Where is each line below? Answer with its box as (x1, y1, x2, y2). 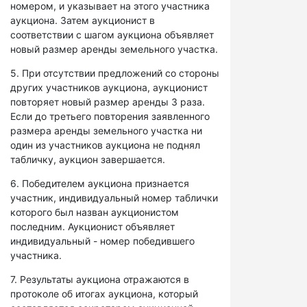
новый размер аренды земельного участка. (10, 43, 218, 55)
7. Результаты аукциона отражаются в (10, 273, 189, 285)
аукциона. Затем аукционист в (10, 14, 155, 26)
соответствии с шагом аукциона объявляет (10, 29, 214, 40)
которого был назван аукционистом (10, 206, 179, 218)
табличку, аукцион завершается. (10, 153, 165, 165)
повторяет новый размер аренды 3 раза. (10, 96, 205, 108)
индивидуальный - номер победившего (10, 235, 195, 247)
